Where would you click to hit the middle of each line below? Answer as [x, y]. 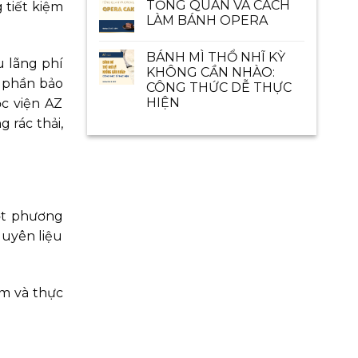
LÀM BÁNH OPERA [207, 20]
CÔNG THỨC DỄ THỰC [219, 88]
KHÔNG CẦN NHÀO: [210, 72]
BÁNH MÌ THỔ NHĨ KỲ [215, 57]
